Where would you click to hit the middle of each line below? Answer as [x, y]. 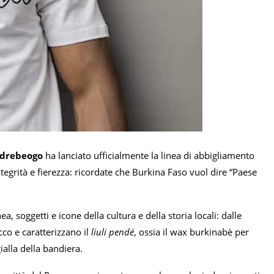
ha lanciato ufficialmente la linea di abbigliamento [149, 156]
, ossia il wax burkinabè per [191, 232]
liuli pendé [113, 232]
